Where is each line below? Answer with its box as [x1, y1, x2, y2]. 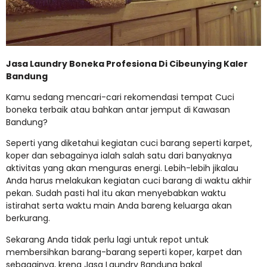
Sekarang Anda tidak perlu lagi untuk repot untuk [6, 233, 209, 246]
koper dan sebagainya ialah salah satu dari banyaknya [6, 150, 232, 162]
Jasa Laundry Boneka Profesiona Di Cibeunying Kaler [6, 57, 248, 70]
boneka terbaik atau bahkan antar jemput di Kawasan [6, 103, 230, 116]
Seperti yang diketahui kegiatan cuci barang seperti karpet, [6, 137, 252, 150]
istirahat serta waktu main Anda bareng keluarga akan [6, 200, 232, 212]
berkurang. [6, 212, 50, 225]
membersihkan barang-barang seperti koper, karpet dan [6, 246, 242, 258]
